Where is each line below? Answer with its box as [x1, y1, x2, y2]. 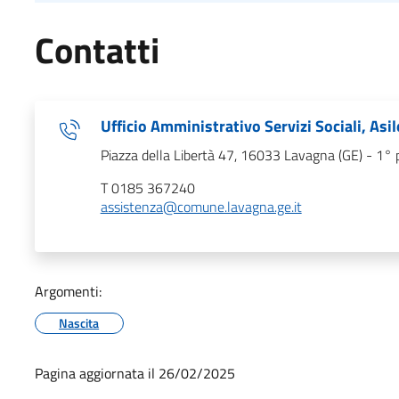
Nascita [59, 313, 100, 333]
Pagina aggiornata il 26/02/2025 [34, 362, 235, 385]
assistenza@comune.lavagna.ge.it [100, 196, 302, 218]
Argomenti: [34, 281, 102, 303]
